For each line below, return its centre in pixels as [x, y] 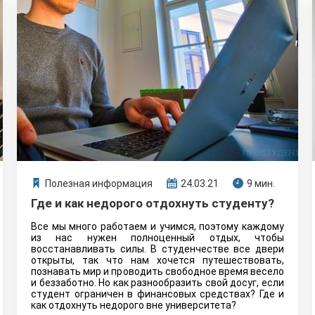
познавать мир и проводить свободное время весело [157, 271]
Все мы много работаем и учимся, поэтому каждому [157, 226]
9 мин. [261, 184]
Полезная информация [99, 184]
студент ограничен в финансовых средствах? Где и [157, 294]
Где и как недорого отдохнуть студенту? [153, 203]
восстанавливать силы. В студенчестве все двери [157, 249]
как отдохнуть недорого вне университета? [134, 305]
